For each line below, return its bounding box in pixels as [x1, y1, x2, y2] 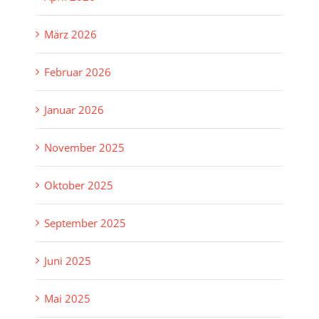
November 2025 [44, 140, 125, 155]
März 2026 [44, 27, 97, 42]
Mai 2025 [44, 291, 90, 306]
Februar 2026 [44, 65, 111, 80]
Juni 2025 [44, 253, 91, 268]
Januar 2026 [44, 103, 104, 117]
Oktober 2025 [44, 178, 113, 193]
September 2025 [44, 216, 126, 231]
